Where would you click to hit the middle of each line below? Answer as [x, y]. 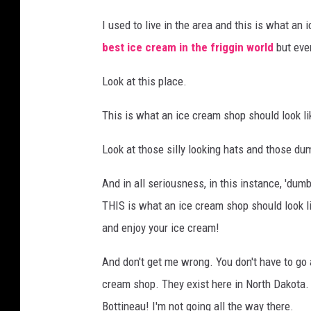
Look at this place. [144, 82]
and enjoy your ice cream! [161, 228]
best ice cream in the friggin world [188, 48]
